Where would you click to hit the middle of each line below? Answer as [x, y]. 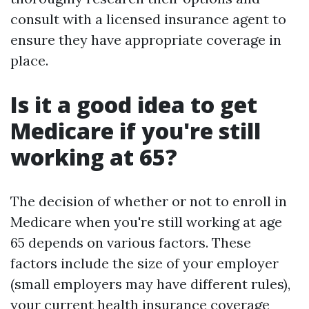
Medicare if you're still [136, 131]
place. [29, 60]
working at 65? [94, 157]
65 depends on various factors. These [131, 242]
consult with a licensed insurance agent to [148, 19]
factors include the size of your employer [144, 263]
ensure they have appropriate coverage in [146, 40]
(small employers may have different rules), [150, 284]
